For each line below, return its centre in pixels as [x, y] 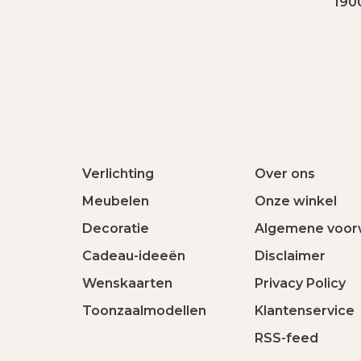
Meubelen [116, 201]
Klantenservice [305, 311]
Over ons [285, 174]
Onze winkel [296, 201]
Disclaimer [290, 256]
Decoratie [116, 228]
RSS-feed [286, 338]
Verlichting [118, 174]
